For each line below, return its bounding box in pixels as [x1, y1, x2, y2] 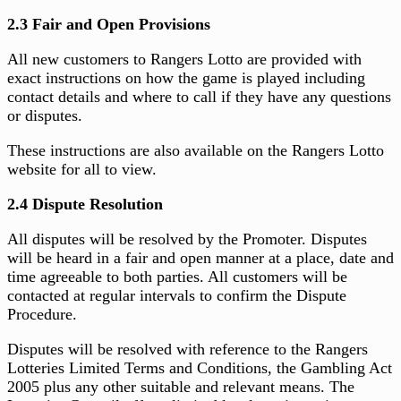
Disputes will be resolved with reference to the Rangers [7, 340, 368, 359]
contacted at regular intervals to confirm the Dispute [7, 286, 346, 305]
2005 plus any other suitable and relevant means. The [7, 378, 354, 397]
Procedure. [7, 305, 77, 324]
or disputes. [7, 107, 82, 125]
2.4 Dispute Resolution [7, 195, 163, 214]
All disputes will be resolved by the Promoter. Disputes [7, 230, 367, 249]
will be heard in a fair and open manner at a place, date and [7, 249, 394, 268]
